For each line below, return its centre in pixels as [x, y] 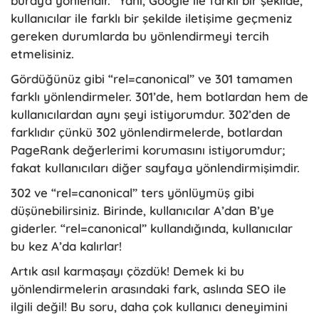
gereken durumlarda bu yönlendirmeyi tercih [140, 36]
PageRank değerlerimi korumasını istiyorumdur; [148, 150]
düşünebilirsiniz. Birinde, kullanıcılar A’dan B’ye [142, 210]
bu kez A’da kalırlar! [68, 246]
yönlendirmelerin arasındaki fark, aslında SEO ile [148, 288]
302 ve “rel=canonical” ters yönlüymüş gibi [132, 192]
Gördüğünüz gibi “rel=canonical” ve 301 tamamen [152, 78]
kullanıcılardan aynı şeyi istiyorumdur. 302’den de [151, 114]
